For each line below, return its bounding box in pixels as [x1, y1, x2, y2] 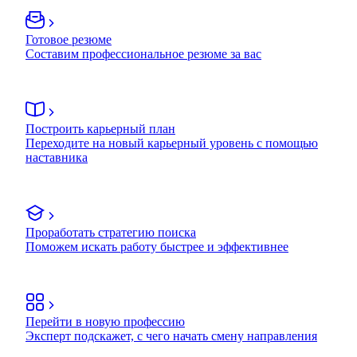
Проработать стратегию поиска [25, 225, 196, 239]
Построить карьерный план [25, 121, 175, 135]
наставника [25, 150, 88, 164]
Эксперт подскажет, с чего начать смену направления [25, 328, 317, 343]
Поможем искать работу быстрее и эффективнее [25, 239, 288, 253]
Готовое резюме [25, 32, 112, 46]
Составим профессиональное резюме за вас [25, 46, 261, 61]
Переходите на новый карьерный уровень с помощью [25, 135, 318, 150]
